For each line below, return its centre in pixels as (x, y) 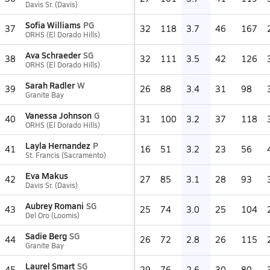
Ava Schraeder (53, 55)
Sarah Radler (50, 85)
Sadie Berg (46, 236)
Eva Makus (47, 175)
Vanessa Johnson (58, 115)
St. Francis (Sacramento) (66, 155)
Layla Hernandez (58, 145)
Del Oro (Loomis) (52, 215)
